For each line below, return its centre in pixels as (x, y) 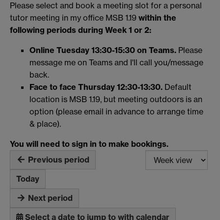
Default (178, 87)
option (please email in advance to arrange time (116, 111)
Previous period (59, 159)
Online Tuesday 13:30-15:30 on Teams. (104, 50)
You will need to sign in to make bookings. (89, 144)
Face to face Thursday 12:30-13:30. (97, 87)
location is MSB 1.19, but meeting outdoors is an (116, 99)
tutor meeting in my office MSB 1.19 (74, 17)
